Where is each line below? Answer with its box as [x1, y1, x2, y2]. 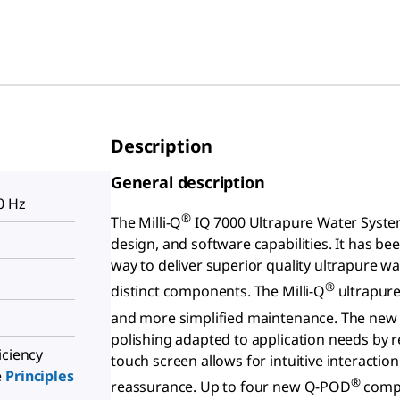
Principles [5, 366, 74, 387]
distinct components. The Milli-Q [111, 281, 325, 302]
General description [111, 171, 265, 193]
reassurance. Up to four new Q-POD [111, 377, 351, 397]
